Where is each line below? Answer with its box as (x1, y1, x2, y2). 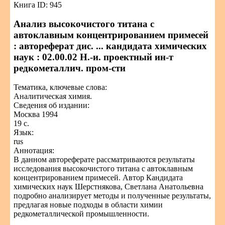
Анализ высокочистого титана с (14, 19, 154, 29)
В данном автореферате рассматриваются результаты (14, 155, 195, 164)
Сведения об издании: (14, 101, 89, 109)
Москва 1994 (14, 110, 58, 119)
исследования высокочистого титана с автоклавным (14, 164, 193, 173)
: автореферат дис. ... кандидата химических (14, 41, 207, 51)
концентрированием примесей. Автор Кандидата (14, 173, 183, 182)
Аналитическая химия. (14, 92, 92, 100)
